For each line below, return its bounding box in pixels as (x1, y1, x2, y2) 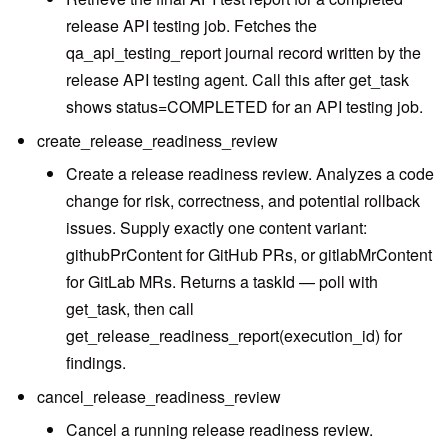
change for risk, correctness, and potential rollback (65, 189, 420, 213)
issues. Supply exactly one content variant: (65, 216, 367, 240)
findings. (65, 351, 126, 375)
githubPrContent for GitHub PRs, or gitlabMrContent (65, 243, 432, 267)
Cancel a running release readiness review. (65, 418, 373, 441)
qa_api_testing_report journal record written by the (65, 41, 421, 65)
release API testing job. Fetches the (65, 14, 317, 38)
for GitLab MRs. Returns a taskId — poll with (65, 270, 378, 294)
